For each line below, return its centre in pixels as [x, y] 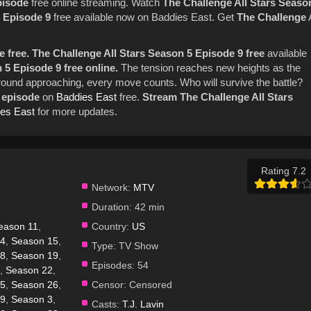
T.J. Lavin [143, 304]
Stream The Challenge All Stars [218, 96]
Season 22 [29, 270]
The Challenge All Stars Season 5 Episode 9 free [148, 53]
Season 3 [32, 299]
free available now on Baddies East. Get [144, 17]
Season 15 [35, 241]
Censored [149, 284]
